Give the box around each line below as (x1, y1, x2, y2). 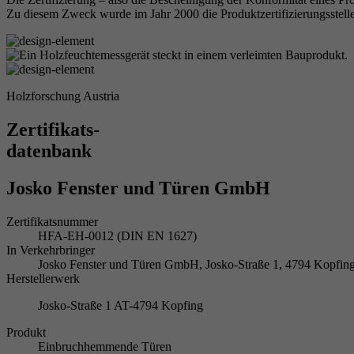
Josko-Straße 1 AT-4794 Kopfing (38, 298, 203, 312)
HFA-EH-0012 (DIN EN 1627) (38, 228, 197, 243)
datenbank (6, 140, 92, 161)
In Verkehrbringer (6, 243, 95, 257)
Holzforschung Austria (6, 88, 119, 103)
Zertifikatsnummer (6, 214, 98, 228)
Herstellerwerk (6, 271, 80, 285)
